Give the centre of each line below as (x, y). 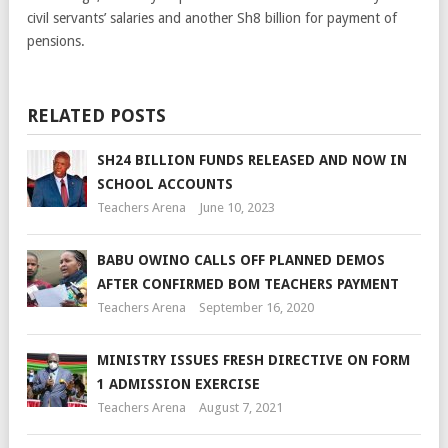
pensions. (56, 40)
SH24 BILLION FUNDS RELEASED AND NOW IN (252, 159)
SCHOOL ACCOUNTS (165, 183)
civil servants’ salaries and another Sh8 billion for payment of (212, 17)
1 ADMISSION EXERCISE (178, 383)
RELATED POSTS (96, 115)
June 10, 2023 (237, 207)
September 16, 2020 (256, 307)
